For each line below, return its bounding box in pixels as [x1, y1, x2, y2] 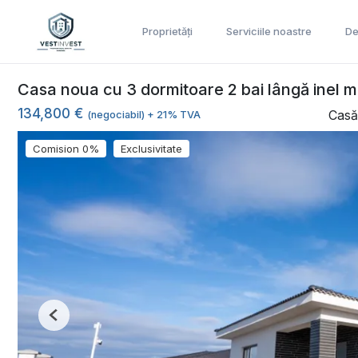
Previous [53, 314, 96, 328]
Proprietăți [142, 25, 193, 38]
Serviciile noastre [226, 25, 312, 38]
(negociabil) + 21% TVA [87, 109, 201, 121]
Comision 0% [33, 142, 99, 155]
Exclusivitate [121, 142, 182, 155]
